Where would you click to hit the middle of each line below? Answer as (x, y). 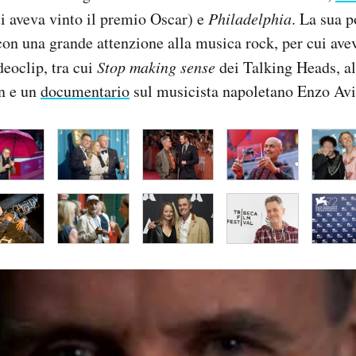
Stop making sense (156, 67)
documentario (85, 91)
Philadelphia (250, 19)
